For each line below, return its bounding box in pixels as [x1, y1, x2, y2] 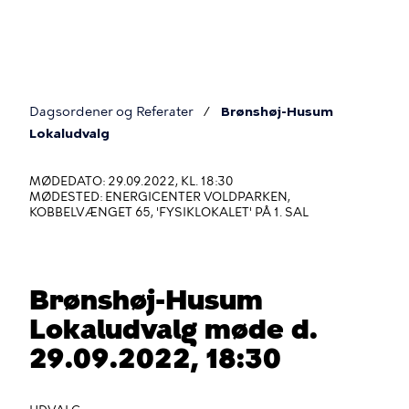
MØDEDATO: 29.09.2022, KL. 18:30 [29, 174, 233, 188]
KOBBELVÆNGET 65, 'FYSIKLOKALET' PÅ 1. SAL [29, 205, 309, 219]
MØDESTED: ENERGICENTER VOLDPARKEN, [29, 190, 290, 204]
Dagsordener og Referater [29, 104, 194, 120]
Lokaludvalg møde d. [29, 312, 318, 346]
